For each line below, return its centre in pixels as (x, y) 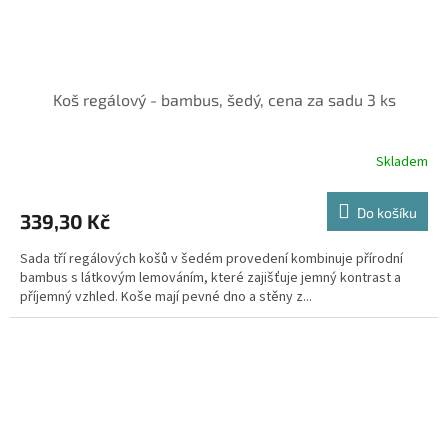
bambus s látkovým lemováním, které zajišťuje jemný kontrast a (210, 277)
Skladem (402, 162)
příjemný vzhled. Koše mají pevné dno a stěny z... (166, 296)
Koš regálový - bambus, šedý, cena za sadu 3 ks (224, 99)
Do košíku (387, 212)
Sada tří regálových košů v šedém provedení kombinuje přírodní (211, 258)
